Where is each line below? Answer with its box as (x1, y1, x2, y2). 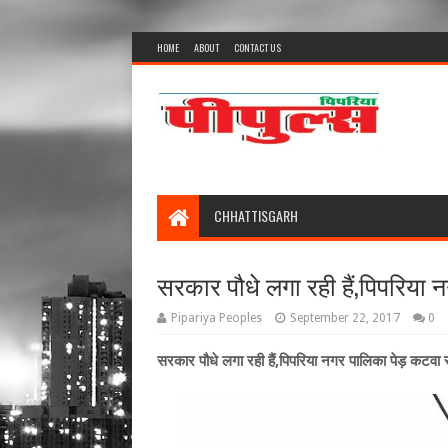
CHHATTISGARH (214, 205, 298, 226)
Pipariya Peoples (171, 311, 262, 325)
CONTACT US (234, 40, 281, 55)
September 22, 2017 (290, 311, 400, 325)
